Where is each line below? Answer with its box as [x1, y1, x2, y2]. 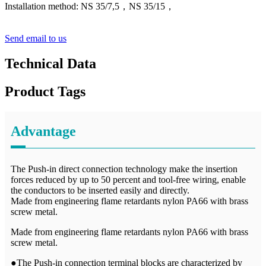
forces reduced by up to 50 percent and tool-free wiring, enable [11, 175, 246, 185]
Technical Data [5, 56, 96, 72]
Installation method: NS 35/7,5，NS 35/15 [5, 1, 165, 12]
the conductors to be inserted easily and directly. [11, 185, 189, 196]
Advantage [11, 123, 76, 140]
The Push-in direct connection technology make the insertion [11, 164, 237, 175]
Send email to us [5, 33, 66, 44]
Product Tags [5, 84, 85, 100]
